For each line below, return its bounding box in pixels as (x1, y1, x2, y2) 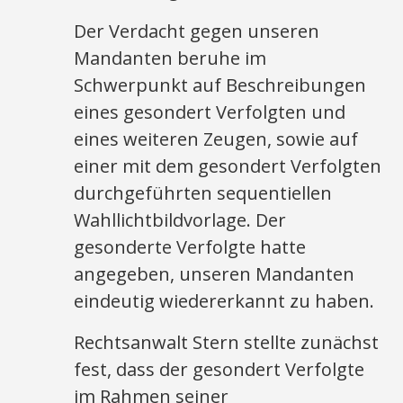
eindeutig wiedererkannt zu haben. (74, 289, 375, 313)
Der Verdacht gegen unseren (74, 19, 320, 43)
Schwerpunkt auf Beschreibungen (74, 73, 367, 97)
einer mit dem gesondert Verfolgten (74, 154, 382, 178)
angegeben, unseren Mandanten (74, 262, 355, 286)
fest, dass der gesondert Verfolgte (74, 357, 365, 381)
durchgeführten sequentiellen (74, 181, 333, 205)
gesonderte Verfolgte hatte (74, 235, 307, 259)
